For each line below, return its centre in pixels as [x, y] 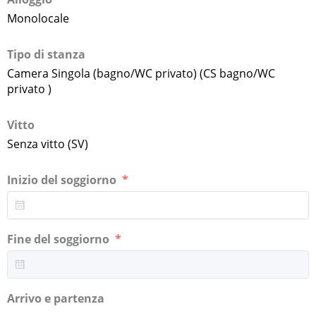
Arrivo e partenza [57, 298]
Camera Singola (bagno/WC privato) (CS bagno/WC [141, 73]
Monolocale [38, 18]
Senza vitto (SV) [48, 144]
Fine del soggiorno [60, 239]
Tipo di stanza [46, 54]
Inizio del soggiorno [63, 180]
